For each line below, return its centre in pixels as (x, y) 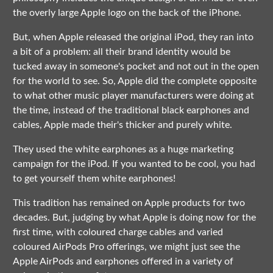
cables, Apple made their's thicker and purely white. (122, 125)
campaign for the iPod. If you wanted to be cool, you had (134, 164)
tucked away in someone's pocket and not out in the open (136, 67)
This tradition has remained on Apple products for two (129, 203)
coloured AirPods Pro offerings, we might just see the (126, 247)
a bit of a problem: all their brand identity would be (121, 52)
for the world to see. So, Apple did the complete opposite (134, 81)
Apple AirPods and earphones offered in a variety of (123, 262)
